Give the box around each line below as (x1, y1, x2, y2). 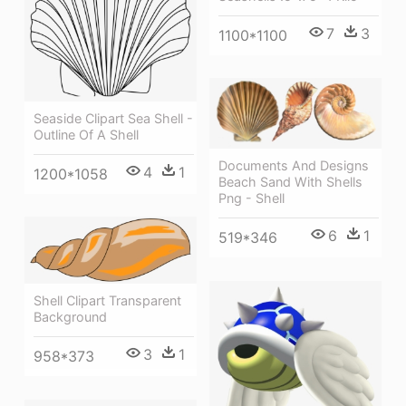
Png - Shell (218, 189, 285, 206)
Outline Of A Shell (34, 126, 139, 142)
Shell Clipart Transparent (34, 293, 181, 309)
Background (34, 309, 107, 325)
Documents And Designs (218, 157, 369, 173)
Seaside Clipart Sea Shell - (34, 110, 193, 126)
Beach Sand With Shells (218, 173, 362, 189)
